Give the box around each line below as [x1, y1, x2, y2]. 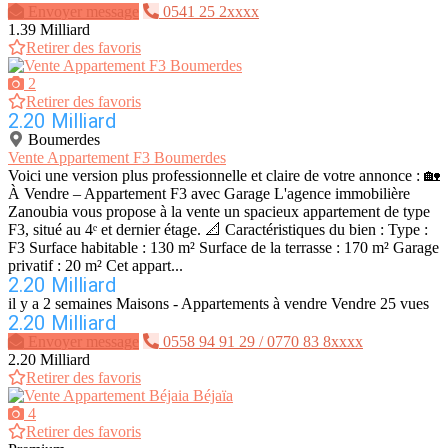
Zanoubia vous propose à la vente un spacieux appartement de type [8, 203, 430, 221]
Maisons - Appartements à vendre [116, 295, 327, 313]
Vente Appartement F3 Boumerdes [8, 149, 226, 167]
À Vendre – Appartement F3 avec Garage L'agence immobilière [8, 185, 410, 203]
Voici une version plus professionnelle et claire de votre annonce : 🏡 [8, 167, 440, 185]
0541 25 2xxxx [163, 3, 259, 21]
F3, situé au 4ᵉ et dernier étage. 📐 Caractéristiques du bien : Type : [8, 221, 428, 239]
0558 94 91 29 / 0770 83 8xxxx [163, 333, 363, 351]
